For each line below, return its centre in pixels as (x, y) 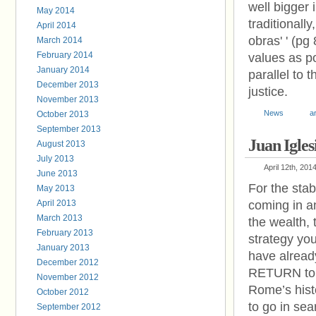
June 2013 (57, 174)
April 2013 (56, 203)
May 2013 (56, 188)
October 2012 (63, 292)
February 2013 (65, 233)
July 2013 (55, 159)
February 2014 (65, 55)
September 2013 (69, 129)
